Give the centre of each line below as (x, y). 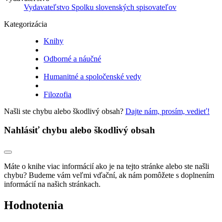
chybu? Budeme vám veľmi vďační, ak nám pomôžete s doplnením (109, 175)
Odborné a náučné (72, 58)
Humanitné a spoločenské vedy (92, 76)
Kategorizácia (26, 24)
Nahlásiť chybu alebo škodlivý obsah (80, 130)
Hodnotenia (34, 205)
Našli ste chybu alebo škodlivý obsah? (65, 111)
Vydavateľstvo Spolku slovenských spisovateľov (100, 7)
